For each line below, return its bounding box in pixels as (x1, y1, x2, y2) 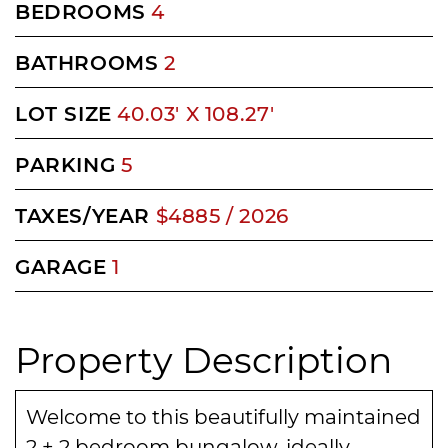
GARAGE (15, 252, 107, 279)
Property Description (15, 334, 392, 382)
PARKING (15, 150, 116, 177)
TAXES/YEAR (15, 201, 150, 228)
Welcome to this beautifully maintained (26, 402, 421, 429)
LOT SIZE (15, 99, 112, 126)
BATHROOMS (15, 48, 159, 75)
